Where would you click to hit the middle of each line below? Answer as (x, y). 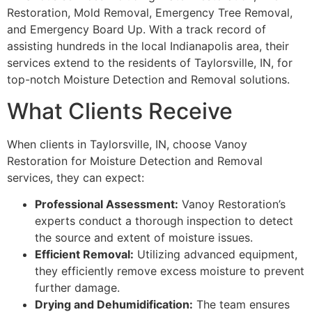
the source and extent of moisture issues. (144, 238)
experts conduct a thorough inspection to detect (164, 221)
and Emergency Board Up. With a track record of (136, 30)
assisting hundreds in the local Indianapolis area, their (148, 46)
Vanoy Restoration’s (232, 204)
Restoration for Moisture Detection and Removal (135, 161)
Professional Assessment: (107, 204)
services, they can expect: (76, 177)
